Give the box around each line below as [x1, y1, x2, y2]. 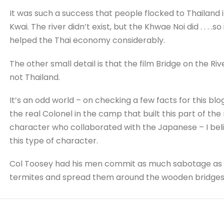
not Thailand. [9, 71, 60, 83]
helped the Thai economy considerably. [9, 34, 165, 46]
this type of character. [9, 134, 98, 146]
